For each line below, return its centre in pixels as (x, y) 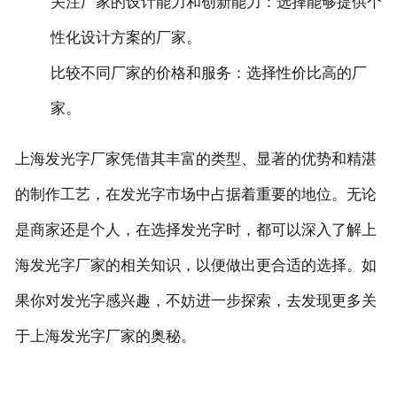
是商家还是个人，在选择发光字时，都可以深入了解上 (195, 230)
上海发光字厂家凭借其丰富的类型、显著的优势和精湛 (195, 160)
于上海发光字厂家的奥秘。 (105, 337)
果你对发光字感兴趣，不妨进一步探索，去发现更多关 (195, 301)
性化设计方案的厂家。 (125, 38)
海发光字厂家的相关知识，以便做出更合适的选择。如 (195, 266)
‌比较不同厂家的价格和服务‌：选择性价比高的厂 (208, 74)
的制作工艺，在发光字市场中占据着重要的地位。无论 (195, 195)
